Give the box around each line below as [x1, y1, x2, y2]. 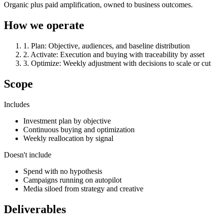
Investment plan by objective [23, 116, 111, 125]
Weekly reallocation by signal [23, 134, 113, 142]
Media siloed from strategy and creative [23, 184, 143, 193]
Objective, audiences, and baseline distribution [48, 41, 190, 50]
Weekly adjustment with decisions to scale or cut [63, 59, 211, 67]
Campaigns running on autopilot [23, 175, 122, 184]
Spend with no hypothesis [23, 167, 102, 175]
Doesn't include [4, 150, 51, 159]
